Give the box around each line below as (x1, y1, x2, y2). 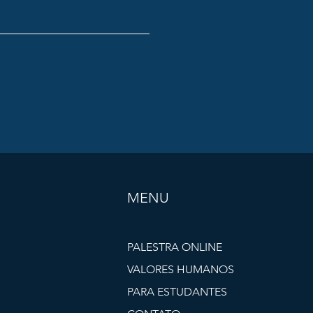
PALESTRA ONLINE (127, 240, 223, 254)
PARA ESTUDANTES (127, 285, 228, 298)
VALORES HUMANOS (127, 263, 235, 276)
